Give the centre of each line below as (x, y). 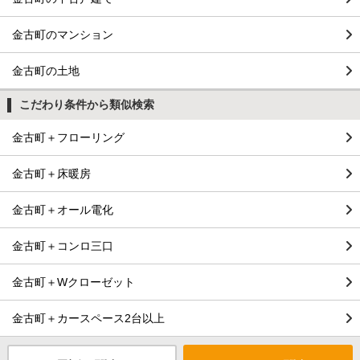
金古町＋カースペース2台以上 (88, 318)
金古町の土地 (46, 70)
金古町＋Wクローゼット (74, 282)
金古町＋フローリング (68, 137)
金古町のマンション (63, 34)
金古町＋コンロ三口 (63, 245)
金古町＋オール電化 (63, 209)
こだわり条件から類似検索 (86, 104)
